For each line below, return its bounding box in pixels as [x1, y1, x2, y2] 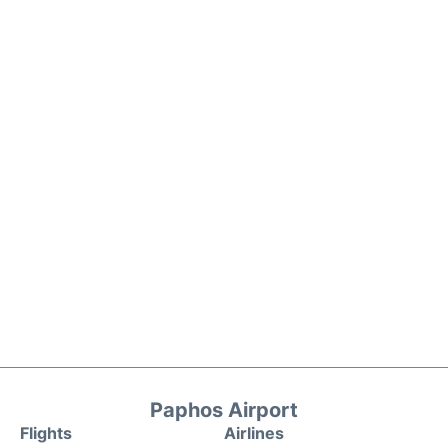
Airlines [224, 423, 284, 443]
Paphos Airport [150, 398, 298, 422]
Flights [20, 423, 72, 443]
